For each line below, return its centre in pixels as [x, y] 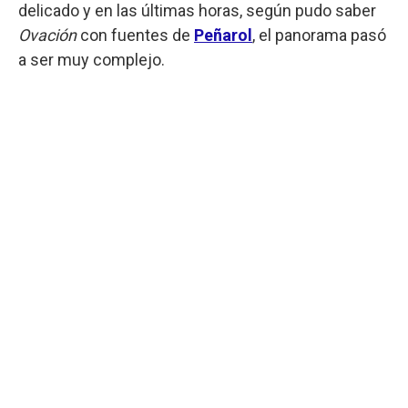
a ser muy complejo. [92, 59]
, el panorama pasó [319, 35]
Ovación [47, 35]
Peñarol [223, 35]
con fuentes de [135, 35]
